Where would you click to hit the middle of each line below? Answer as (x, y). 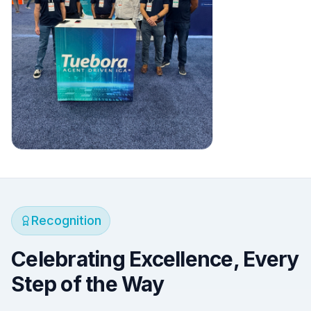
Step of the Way (87, 284)
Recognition (66, 221)
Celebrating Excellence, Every (155, 259)
